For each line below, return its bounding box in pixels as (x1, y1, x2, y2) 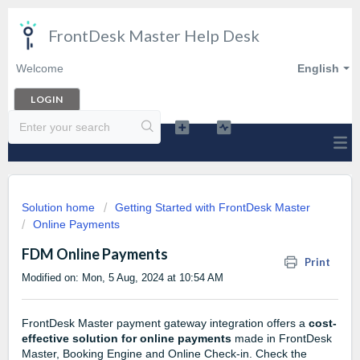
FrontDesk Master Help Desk (48, 26, 260, 45)
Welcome (16, 62, 63, 75)
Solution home (22, 201, 98, 214)
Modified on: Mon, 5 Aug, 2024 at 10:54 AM (22, 272, 223, 284)
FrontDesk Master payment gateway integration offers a (22, 317, 309, 330)
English (297, 62, 339, 75)
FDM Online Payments (22, 245, 168, 263)
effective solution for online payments (22, 332, 231, 346)
